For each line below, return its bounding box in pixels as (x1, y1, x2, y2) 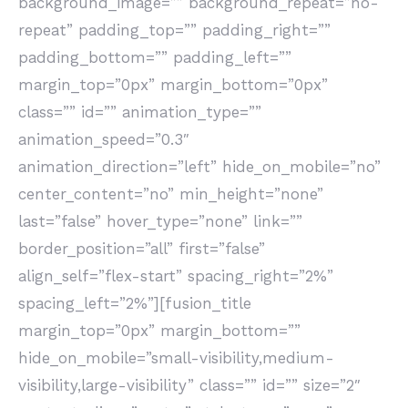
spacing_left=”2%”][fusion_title (18, 294, 251, 312)
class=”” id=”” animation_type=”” (18, 103, 261, 121)
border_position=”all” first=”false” (18, 240, 265, 258)
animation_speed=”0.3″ (18, 130, 189, 148)
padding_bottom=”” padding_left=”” (18, 48, 291, 66)
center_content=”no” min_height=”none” (18, 185, 323, 203)
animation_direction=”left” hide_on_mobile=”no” (18, 158, 381, 176)
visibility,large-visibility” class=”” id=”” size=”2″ (18, 376, 361, 394)
